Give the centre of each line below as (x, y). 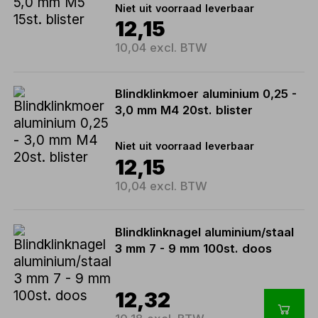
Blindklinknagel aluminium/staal (205, 232)
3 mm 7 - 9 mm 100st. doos (194, 248)
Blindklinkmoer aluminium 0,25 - (206, 94)
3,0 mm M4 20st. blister (184, 110)
